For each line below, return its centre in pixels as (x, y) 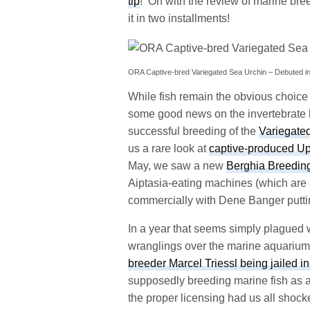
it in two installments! (179, 19)
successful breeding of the (194, 131)
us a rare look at (169, 148)
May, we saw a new (177, 165)
